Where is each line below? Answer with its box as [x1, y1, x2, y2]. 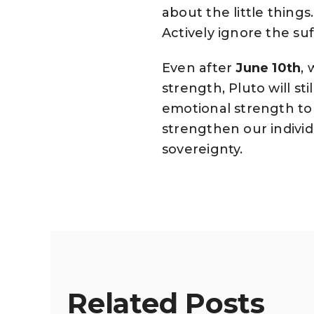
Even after [162, 60, 233, 76]
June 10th [232, 60, 301, 76]
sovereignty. [162, 141, 243, 157]
